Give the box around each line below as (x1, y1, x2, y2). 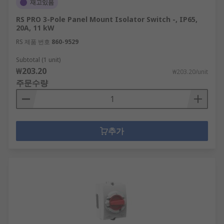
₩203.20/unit (172, 67, 208, 76)
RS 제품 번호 (16, 37, 50, 46)
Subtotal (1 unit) (16, 55, 60, 64)
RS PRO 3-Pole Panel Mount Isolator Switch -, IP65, (16, 14, 197, 24)
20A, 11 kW (16, 23, 54, 32)
